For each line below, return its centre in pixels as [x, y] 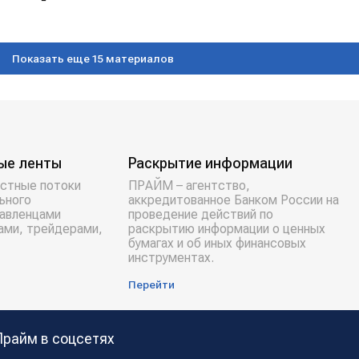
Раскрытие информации [210, 163]
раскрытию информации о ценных [227, 229]
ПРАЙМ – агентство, [189, 186]
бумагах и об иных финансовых [217, 243]
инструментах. [171, 258]
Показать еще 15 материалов [93, 58]
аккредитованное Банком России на [234, 200]
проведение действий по [201, 214]
